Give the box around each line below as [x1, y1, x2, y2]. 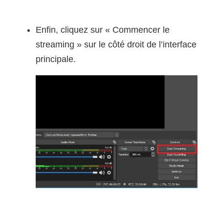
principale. [35, 54, 76, 65]
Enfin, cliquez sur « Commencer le [35, 25, 170, 35]
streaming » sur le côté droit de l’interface [35, 40, 197, 50]
